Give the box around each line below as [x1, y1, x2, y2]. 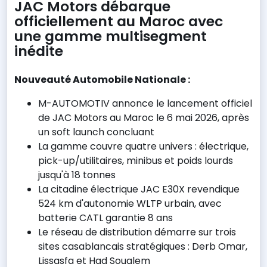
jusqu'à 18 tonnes [38, 167, 116, 182]
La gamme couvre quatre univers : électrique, [38, 139, 249, 153]
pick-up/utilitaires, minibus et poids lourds [38, 153, 233, 167]
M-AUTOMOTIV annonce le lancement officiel [38, 96, 252, 110]
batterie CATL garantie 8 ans [38, 210, 173, 225]
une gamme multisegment [14, 26, 207, 46]
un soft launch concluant [38, 125, 154, 139]
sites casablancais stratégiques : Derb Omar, [38, 239, 247, 253]
